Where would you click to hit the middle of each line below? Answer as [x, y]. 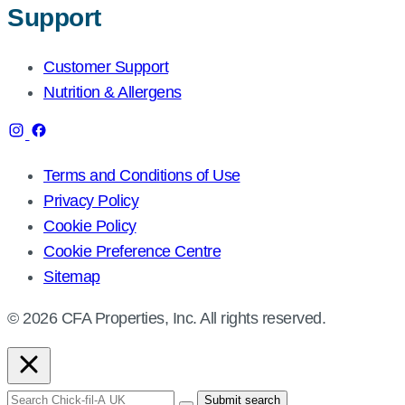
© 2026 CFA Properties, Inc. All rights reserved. [166, 318]
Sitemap [72, 276]
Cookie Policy [90, 226]
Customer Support [106, 66]
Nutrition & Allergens [113, 92]
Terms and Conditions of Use [142, 175]
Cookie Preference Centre [132, 251]
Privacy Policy [91, 200]
